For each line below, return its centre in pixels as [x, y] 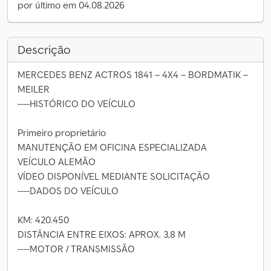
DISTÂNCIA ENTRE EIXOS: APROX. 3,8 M [102, 234]
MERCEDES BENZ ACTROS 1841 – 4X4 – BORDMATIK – [133, 74]
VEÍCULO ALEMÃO [57, 162]
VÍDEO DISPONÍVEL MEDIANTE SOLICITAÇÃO [114, 176]
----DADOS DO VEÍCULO [68, 191]
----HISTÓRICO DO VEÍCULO [77, 103]
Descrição [44, 50]
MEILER [34, 89]
